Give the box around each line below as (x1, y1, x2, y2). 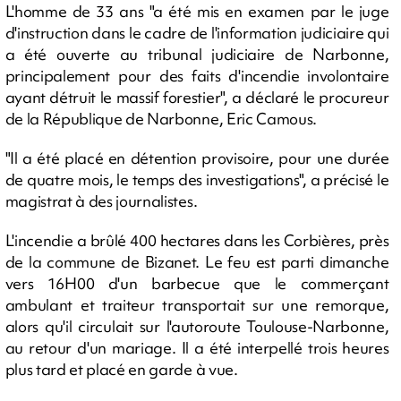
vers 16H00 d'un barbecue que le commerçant (4, 272, 389, 294)
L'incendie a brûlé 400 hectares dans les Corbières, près (4, 229, 389, 251)
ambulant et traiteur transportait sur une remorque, (4, 294, 389, 315)
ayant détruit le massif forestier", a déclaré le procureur (4, 86, 389, 107)
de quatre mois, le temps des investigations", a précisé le (4, 168, 389, 190)
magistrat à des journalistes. (4, 190, 198, 211)
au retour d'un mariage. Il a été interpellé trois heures (4, 337, 389, 358)
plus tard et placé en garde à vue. (4, 358, 238, 380)
